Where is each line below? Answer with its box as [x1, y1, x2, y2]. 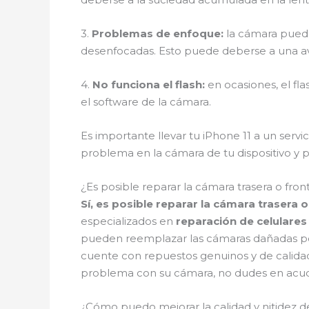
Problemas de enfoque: [92, 27, 223, 40]
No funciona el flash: [92, 78, 205, 91]
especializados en [81, 215, 176, 228]
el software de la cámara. [81, 95, 211, 108]
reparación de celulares [176, 215, 307, 228]
